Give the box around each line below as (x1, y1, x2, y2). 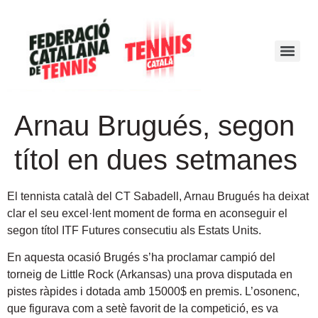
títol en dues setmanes (14, 143, 297, 175)
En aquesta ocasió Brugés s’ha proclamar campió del (7, 251, 275, 263)
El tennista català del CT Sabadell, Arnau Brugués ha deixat (7, 190, 309, 202)
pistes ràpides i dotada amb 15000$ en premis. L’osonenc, (7, 285, 300, 297)
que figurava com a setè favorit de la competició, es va (7, 302, 278, 314)
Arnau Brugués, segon (14, 109, 295, 141)
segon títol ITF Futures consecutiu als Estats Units (7, 224, 258, 236)
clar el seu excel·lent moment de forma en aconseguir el (7, 207, 287, 219)
